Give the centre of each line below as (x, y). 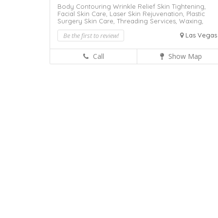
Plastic (196, 14)
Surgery (71, 21)
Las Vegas (201, 35)
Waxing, (191, 21)
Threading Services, (148, 21)
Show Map (184, 56)
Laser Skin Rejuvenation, (148, 14)
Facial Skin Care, (83, 14)
